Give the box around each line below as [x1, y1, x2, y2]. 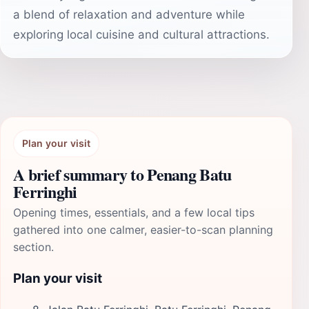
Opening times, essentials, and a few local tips [13, 206, 255, 219]
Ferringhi [13, 179, 77, 203]
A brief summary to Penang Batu [13, 162, 232, 186]
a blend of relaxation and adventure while [13, 8, 245, 21]
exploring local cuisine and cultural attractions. [13, 28, 270, 41]
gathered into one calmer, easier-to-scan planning [13, 223, 273, 237]
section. [13, 240, 54, 254]
